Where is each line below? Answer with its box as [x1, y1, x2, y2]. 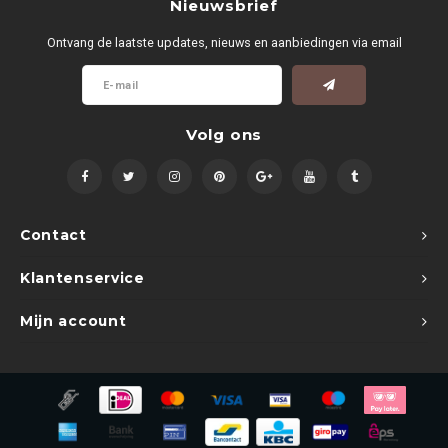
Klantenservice [20, 270, 145, 287]
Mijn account [20, 313, 127, 330]
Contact [20, 227, 87, 244]
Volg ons [185, 125, 263, 145]
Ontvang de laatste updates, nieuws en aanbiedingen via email [46, 35, 402, 50]
